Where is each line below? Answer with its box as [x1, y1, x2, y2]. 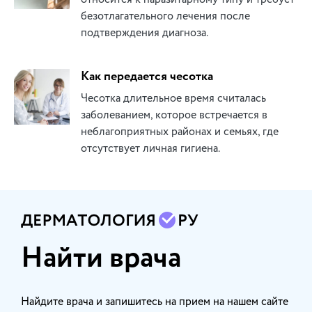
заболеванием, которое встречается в [81, 107, 267, 123]
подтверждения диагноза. [81, 25, 208, 41]
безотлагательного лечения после [81, 8, 250, 24]
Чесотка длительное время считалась [81, 91, 266, 107]
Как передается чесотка [81, 68, 213, 86]
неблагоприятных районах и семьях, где [81, 124, 279, 140]
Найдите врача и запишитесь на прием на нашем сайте [21, 294, 288, 310]
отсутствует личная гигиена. [81, 141, 220, 157]
